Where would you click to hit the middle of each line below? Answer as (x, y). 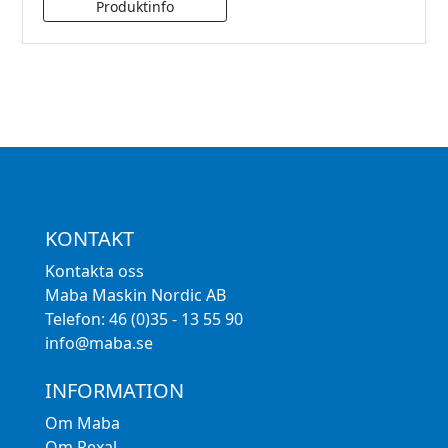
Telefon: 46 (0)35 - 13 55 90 (143, 319)
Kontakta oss (94, 271)
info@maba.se (98, 343)
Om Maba (82, 423)
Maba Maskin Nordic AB (135, 295)
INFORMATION (114, 391)
